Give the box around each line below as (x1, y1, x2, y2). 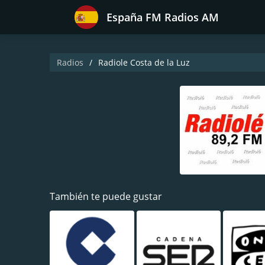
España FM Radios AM (106, 10, 219, 24)
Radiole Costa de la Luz (98, 57, 190, 68)
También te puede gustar (50, 190, 162, 203)
